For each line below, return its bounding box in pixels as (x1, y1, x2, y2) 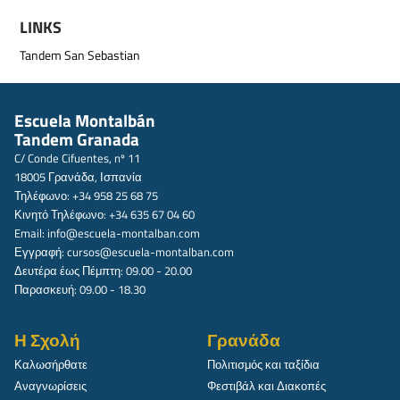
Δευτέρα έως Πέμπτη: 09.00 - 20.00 (14, 261, 192, 279)
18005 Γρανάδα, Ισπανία (14, 167, 142, 186)
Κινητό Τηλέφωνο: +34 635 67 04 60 (14, 204, 195, 223)
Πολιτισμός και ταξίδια (207, 354, 320, 373)
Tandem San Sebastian (20, 46, 141, 64)
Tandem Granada (14, 126, 139, 152)
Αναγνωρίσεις (14, 376, 87, 395)
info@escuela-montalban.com (47, 223, 200, 242)
